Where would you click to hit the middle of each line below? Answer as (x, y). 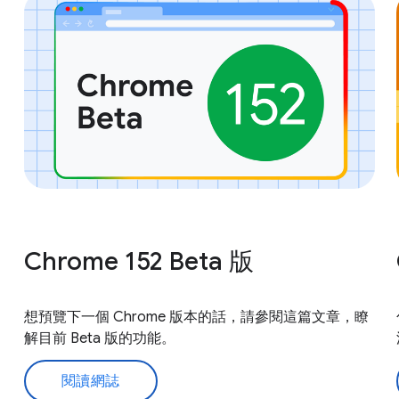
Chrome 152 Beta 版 (138, 261)
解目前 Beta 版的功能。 (99, 338)
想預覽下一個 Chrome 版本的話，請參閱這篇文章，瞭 (196, 317)
